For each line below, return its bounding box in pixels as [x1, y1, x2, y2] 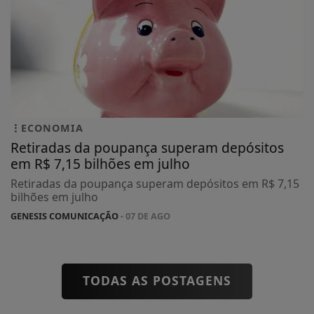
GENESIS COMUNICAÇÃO [11, 209, 118, 222]
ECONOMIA [21, 121, 83, 135]
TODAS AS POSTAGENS [83, 271, 231, 289]
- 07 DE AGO [118, 209, 170, 222]
